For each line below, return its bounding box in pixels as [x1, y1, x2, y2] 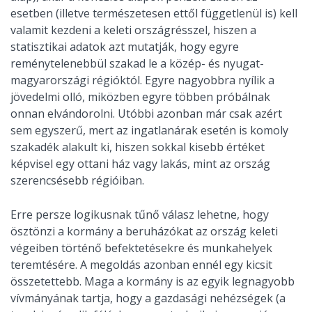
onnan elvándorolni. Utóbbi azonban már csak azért [10, 106, 282, 122]
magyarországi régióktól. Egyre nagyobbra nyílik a [10, 72, 274, 88]
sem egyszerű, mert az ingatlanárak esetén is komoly [10, 123, 288, 139]
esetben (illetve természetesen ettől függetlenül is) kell [10, 6, 297, 22]
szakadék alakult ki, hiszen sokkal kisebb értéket [10, 139, 265, 155]
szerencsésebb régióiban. [10, 173, 144, 189]
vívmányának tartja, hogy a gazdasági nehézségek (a [10, 290, 286, 306]
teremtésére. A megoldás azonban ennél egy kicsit [10, 257, 272, 273]
